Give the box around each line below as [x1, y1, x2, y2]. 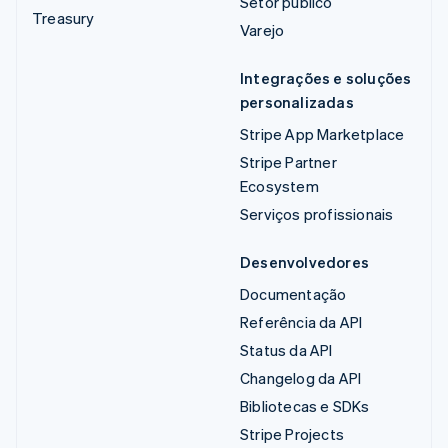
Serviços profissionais [240, 203, 394, 224]
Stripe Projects [240, 423, 344, 444]
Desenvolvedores [240, 251, 369, 272]
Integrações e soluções [240, 67, 412, 88]
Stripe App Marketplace [240, 123, 405, 144]
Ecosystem [240, 175, 319, 196]
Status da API [240, 339, 333, 360]
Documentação [240, 283, 347, 304]
